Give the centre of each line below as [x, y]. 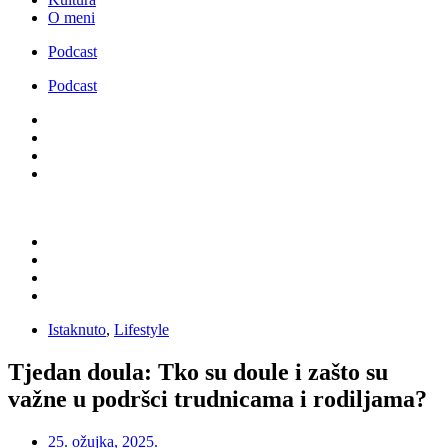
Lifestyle [141, 329]
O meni [71, 17]
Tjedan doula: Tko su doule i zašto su [198, 371]
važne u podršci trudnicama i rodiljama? [217, 398]
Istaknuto [77, 329]
